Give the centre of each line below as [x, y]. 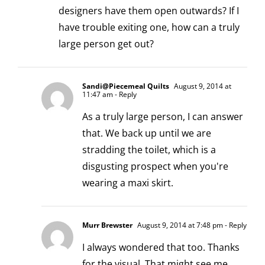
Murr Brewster [107, 225]
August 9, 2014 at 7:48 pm [179, 225]
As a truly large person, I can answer [163, 116]
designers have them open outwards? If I [149, 10]
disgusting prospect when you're [155, 166]
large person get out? [106, 43]
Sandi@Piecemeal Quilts [126, 86]
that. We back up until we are [147, 133]
